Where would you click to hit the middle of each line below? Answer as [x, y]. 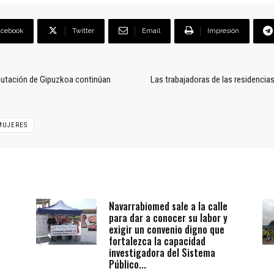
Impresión [223, 31]
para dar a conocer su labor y [168, 218]
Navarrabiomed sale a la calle [168, 206]
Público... [128, 265]
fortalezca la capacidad [157, 241]
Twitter [83, 31]
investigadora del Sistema [162, 253]
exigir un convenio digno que [167, 230]
